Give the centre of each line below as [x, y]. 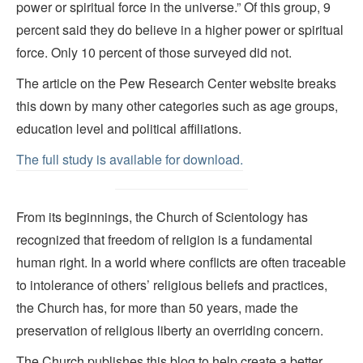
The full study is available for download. [130, 159]
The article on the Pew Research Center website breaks [176, 83]
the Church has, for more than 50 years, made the [157, 308]
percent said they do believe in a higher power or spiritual [180, 29]
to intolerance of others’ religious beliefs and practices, [172, 285]
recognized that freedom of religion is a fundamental [164, 240]
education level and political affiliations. [129, 128]
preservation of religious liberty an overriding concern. [170, 331]
